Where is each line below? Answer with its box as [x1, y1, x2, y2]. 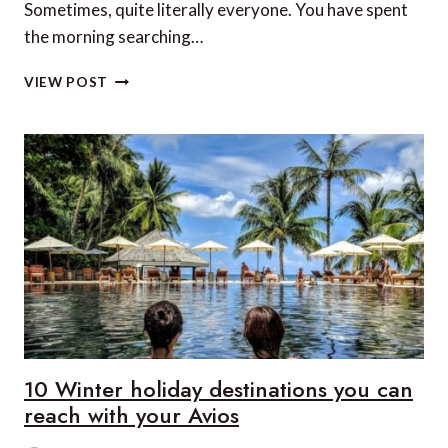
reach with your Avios [24, 399, 239, 431]
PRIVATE [107, 89, 170, 105]
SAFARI [107, 236, 160, 252]
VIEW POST [24, 74, 109, 90]
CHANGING [107, 152, 187, 168]
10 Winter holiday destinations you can [24, 373, 413, 405]
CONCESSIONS [107, 110, 215, 126]
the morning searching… [24, 26, 203, 47]
